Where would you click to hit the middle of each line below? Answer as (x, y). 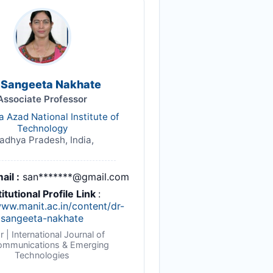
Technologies (42, 255)
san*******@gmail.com (76, 176)
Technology (42, 128)
